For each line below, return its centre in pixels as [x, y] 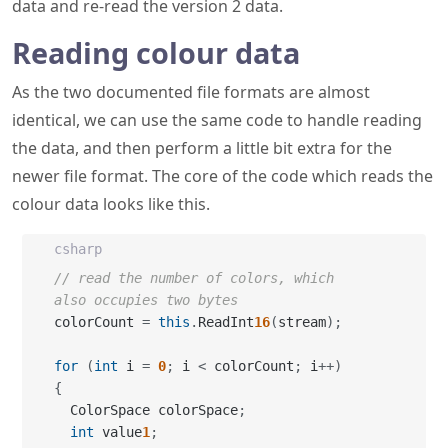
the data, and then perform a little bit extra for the [202, 148]
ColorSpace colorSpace [154, 410]
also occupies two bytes [146, 300]
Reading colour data [156, 52]
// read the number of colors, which [194, 278]
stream [302, 322]
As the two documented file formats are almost [191, 92]
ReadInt [226, 322]
